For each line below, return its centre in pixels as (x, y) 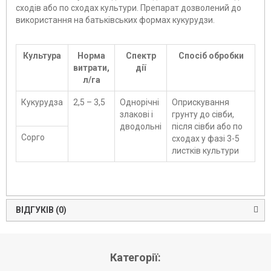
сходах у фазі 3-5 (206, 139)
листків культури (205, 151)
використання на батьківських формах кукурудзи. (115, 20)
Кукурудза (42, 103)
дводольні (141, 127)
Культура (42, 56)
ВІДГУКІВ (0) (41, 210)
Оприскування (201, 103)
